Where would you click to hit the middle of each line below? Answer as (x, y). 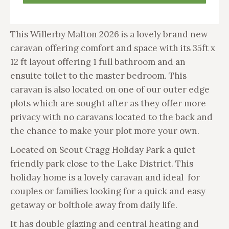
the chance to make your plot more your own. (105, 131)
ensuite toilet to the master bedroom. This (98, 75)
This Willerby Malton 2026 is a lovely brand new (109, 34)
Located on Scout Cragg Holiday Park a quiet (103, 150)
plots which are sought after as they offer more (108, 103)
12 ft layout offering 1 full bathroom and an (98, 62)
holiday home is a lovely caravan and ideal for (105, 177)
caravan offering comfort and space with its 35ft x (113, 48)
